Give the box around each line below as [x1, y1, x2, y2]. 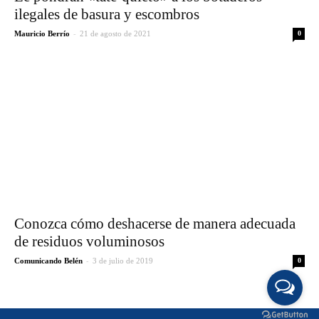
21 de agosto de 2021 [80, 29, 151, 38]
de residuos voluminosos [14, 232, 164, 250]
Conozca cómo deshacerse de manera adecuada [14, 214, 296, 232]
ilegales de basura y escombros [14, 6, 199, 23]
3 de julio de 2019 [93, 256, 153, 265]
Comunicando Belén [14, 256, 83, 265]
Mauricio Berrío [14, 29, 70, 38]
